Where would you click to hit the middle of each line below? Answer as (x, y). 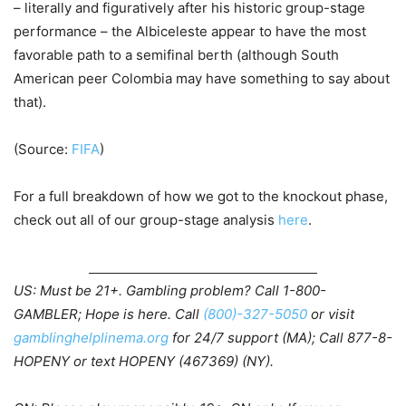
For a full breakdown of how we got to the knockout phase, (201, 197)
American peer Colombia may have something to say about (202, 79)
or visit (331, 314)
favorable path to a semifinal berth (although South (176, 55)
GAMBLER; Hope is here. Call (108, 314)
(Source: (43, 150)
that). (30, 102)
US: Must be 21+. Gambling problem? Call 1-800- (170, 291)
